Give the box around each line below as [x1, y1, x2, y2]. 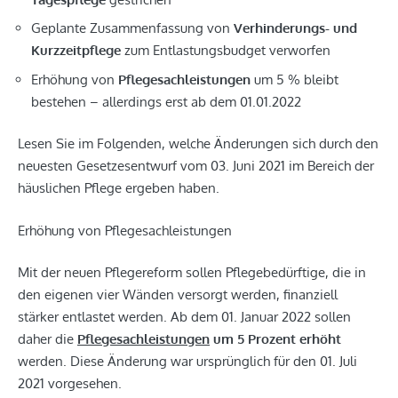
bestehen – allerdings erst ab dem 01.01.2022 [31, 92, 301, 110]
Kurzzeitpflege [31, 42, 121, 60]
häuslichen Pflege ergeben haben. [18, 179, 219, 197]
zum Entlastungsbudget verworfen [121, 42, 330, 60]
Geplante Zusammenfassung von [31, 20, 234, 37]
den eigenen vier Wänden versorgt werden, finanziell [18, 286, 338, 304]
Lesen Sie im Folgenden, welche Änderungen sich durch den [18, 135, 378, 153]
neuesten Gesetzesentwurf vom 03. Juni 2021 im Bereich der [18, 157, 374, 175]
